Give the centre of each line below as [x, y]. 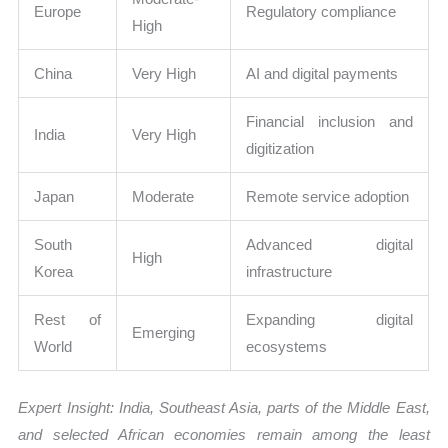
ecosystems [287, 347]
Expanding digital [330, 320]
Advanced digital [330, 245]
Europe [58, 12]
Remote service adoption [328, 197]
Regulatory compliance [321, 12]
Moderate [163, 197]
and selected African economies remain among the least [224, 434]
